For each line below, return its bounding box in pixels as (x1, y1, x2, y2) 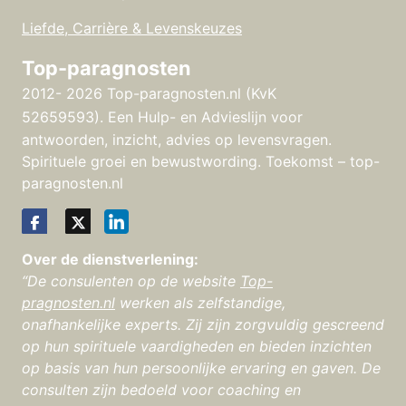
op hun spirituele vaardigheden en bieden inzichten (22, 337, 372, 355)
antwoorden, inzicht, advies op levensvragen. (22, 130, 332, 149)
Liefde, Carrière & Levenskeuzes (22, 19, 242, 37)
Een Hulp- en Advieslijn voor (108, 108, 303, 126)
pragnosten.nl (22, 294, 115, 312)
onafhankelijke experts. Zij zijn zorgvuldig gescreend (22, 315, 384, 333)
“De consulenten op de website (22, 272, 240, 290)
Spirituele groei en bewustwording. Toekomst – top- (22, 152, 380, 170)
